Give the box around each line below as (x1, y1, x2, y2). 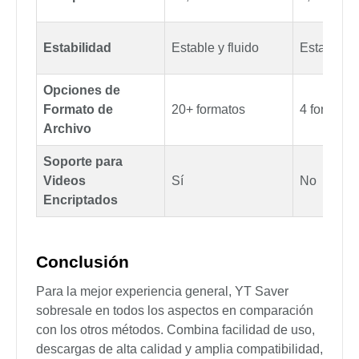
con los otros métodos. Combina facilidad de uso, (36, 323, 315, 337)
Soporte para (43, 155, 123, 169)
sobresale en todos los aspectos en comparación (36, 304, 313, 318)
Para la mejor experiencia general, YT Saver (36, 284, 288, 299)
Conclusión (36, 252, 129, 272)
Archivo (43, 122, 91, 136)
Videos (43, 174, 86, 188)
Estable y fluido (171, 41, 259, 55)
